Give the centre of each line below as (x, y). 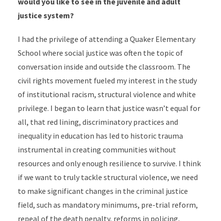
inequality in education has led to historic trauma (100, 136)
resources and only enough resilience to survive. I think (109, 163)
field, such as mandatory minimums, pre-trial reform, (108, 205)
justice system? (46, 15)
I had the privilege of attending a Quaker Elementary (106, 39)
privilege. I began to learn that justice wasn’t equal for (109, 108)
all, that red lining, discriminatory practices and (98, 122)
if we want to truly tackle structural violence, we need (108, 177)
